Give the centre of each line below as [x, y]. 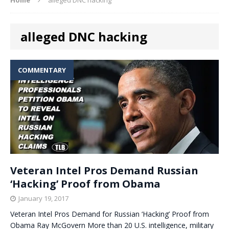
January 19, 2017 [43, 198]
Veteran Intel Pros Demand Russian [104, 170]
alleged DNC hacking [84, 36]
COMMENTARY [42, 70]
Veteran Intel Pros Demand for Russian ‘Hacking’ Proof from [110, 214]
